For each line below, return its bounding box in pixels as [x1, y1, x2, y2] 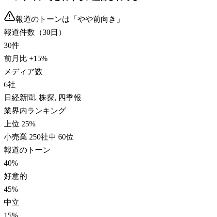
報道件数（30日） [4, 28, 66, 36]
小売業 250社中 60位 [4, 132, 74, 141]
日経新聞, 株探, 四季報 [4, 93, 81, 102]
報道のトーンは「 [15, 15, 77, 23]
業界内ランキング [4, 106, 66, 115]
